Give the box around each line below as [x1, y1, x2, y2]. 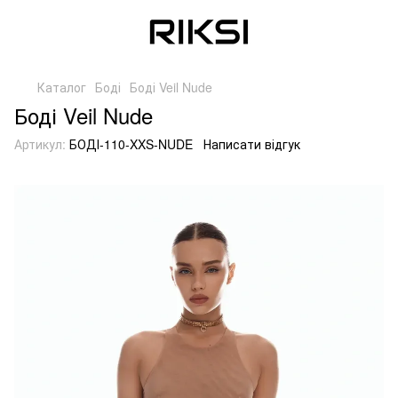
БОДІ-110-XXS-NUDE [66, 135, 193, 153]
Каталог [37, 78, 86, 96]
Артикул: [14, 135, 66, 153]
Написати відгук [203, 135, 300, 153]
